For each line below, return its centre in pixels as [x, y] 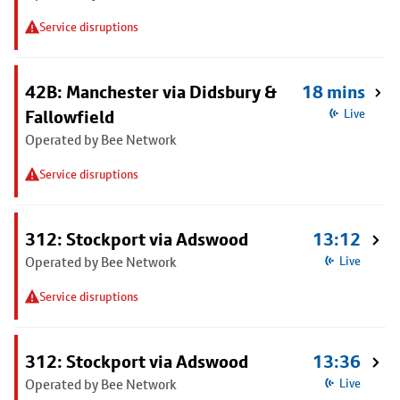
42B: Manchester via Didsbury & [151, 92]
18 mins [333, 92]
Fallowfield [70, 117]
